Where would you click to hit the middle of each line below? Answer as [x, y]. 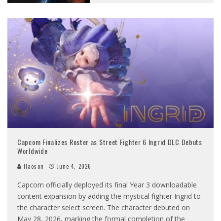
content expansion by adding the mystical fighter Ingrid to [109, 196]
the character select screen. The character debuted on [104, 208]
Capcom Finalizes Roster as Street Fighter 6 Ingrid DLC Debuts [110, 142]
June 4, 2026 [74, 166]
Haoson [33, 166]
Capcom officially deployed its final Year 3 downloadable [107, 185]
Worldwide [33, 151]
